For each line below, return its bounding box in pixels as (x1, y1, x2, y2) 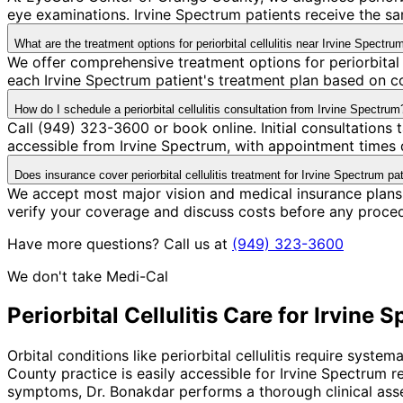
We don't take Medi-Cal (7, 266, 168, 285)
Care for (218, 302, 314, 329)
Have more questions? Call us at (7, 234, 228, 253)
